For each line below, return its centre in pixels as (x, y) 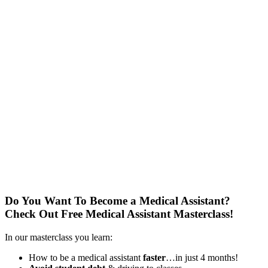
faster (154, 257)
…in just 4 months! (202, 257)
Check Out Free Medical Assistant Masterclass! (119, 214)
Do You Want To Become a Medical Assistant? (118, 201)
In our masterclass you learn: (59, 237)
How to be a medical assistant (86, 257)
